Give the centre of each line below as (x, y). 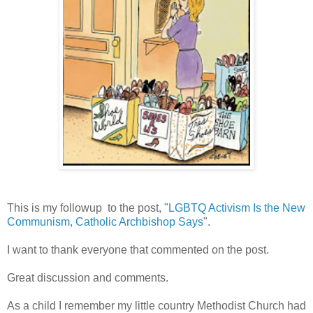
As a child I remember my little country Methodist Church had (156, 305)
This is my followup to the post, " (88, 208)
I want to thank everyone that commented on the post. (138, 249)
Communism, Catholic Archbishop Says (105, 221)
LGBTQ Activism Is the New (237, 208)
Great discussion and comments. (88, 277)
